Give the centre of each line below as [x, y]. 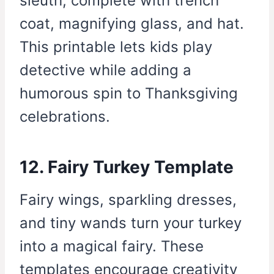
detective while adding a [106, 70]
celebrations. [65, 117]
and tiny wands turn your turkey [131, 223]
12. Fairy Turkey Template [127, 167]
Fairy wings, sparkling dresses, [128, 200]
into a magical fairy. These [112, 246]
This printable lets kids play [116, 47]
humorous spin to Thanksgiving [129, 94]
